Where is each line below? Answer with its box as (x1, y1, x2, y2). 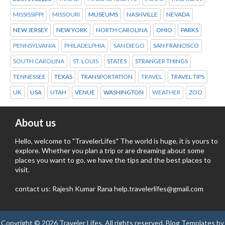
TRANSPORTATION (81, 72, 133, 80)
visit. (15, 165, 30, 174)
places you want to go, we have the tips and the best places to (15, 155, 211, 164)
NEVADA (166, 10, 190, 18)
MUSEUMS (88, 10, 118, 18)
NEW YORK (56, 26, 87, 34)
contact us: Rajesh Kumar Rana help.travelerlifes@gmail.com (15, 184, 203, 193)
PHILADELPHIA (64, 41, 105, 49)
